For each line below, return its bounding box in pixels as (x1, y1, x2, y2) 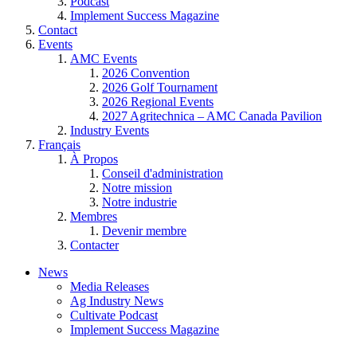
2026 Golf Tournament (102, 80, 218, 94)
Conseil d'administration (102, 167, 223, 180)
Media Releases (70, 280, 149, 293)
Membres (70, 210, 117, 223)
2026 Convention (102, 66, 190, 80)
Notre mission (102, 181, 172, 194)
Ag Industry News (70, 294, 163, 308)
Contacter (70, 238, 119, 252)
